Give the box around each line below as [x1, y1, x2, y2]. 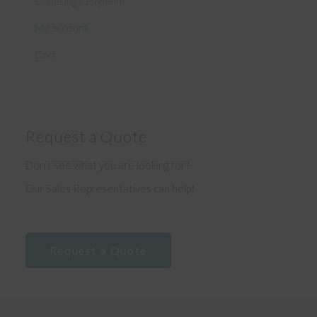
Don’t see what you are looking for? [25, 158, 189, 172]
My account [34, 21, 88, 34]
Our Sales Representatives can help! [25, 182, 195, 195]
